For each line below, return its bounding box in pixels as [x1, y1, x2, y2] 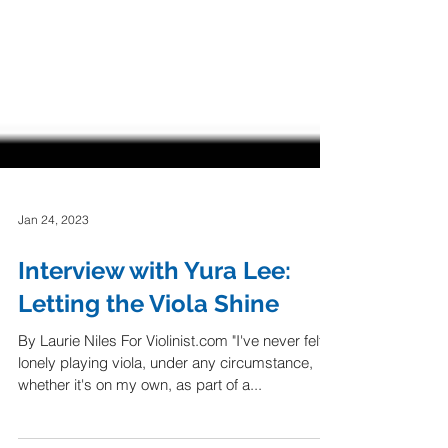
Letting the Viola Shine [18, 325, 279, 354]
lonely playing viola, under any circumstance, [18, 389, 313, 408]
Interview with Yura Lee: [18, 292, 291, 321]
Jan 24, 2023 [18, 247, 89, 263]
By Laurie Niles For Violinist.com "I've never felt [18, 367, 323, 386]
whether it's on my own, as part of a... [18, 411, 262, 430]
